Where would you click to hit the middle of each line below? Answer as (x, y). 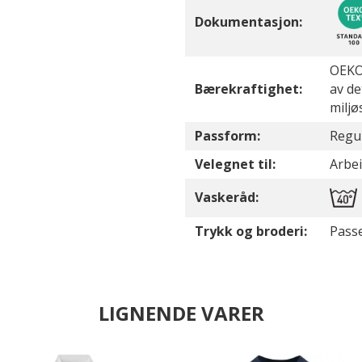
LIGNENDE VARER (181, 313)
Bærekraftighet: (248, 89)
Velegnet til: (235, 164)
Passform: (227, 136)
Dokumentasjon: (248, 22)
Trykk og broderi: (251, 231)
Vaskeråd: (227, 197)
